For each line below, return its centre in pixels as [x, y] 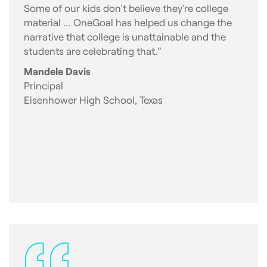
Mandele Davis [57, 71]
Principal [44, 86]
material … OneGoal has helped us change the [128, 22]
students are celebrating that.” [93, 51]
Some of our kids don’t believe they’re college [126, 8]
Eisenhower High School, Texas [93, 100]
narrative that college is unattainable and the [125, 37]
